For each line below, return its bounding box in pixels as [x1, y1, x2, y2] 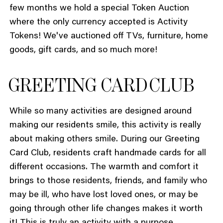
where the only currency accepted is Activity [9, 17, 188, 27]
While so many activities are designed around [9, 107, 192, 116]
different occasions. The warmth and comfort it [9, 162, 199, 172]
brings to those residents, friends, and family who [9, 176, 207, 186]
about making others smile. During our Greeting [9, 134, 200, 144]
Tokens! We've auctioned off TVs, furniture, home [9, 31, 208, 41]
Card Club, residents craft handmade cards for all [9, 148, 206, 158]
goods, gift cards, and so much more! [9, 45, 157, 55]
